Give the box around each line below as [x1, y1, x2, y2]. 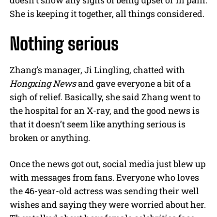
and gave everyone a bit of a [76, 77, 191, 89]
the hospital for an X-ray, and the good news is [10, 104, 200, 116]
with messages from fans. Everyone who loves [10, 171, 199, 183]
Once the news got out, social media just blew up [10, 157, 206, 170]
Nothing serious [10, 33, 119, 54]
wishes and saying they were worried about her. [10, 198, 206, 210]
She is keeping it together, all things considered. [10, 7, 204, 19]
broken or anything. [10, 131, 90, 143]
